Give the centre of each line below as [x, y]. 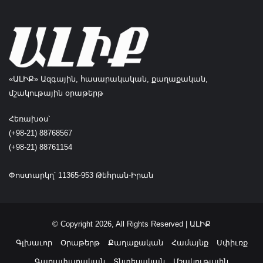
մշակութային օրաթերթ [56, 93]
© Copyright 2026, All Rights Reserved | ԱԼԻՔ [131, 224]
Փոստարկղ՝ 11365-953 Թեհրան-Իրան [81, 175]
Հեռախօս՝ [29, 119]
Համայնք [190, 243]
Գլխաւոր [34, 243]
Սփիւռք [232, 243]
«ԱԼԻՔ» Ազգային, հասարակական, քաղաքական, [108, 79]
